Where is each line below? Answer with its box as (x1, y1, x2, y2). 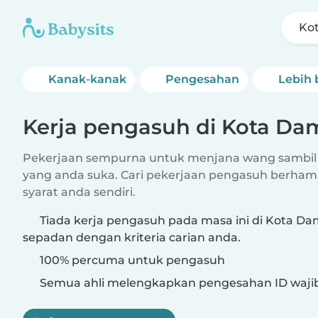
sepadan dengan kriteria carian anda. (23, 231, 241, 244)
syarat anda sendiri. (23, 185, 136, 199)
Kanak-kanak (48, 72, 126, 86)
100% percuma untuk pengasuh (37, 253, 225, 267)
